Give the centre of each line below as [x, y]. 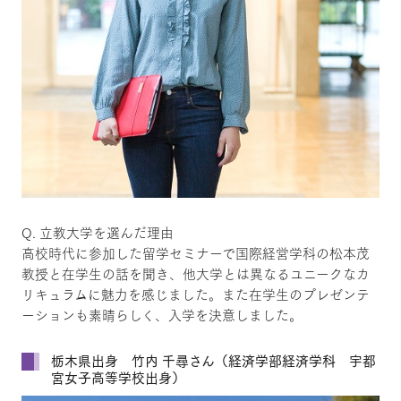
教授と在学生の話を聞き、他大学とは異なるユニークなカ [195, 274]
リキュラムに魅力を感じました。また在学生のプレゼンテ [195, 294]
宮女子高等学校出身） [118, 377]
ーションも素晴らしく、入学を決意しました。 [162, 315]
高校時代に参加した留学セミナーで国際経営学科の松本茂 [195, 253]
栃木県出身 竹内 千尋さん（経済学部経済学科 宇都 [213, 360]
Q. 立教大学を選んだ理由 [97, 233]
